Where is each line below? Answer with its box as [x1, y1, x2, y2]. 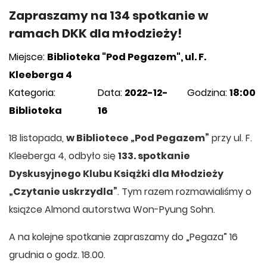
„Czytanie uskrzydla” [9, 185, 117, 198]
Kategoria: [9, 86, 55, 100]
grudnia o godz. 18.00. [9, 248, 105, 262]
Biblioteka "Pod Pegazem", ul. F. [47, 50, 206, 64]
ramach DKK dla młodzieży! [9, 25, 182, 42]
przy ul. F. [209, 131, 252, 145]
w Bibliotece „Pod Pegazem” [66, 131, 209, 145]
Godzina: [187, 86, 229, 100]
